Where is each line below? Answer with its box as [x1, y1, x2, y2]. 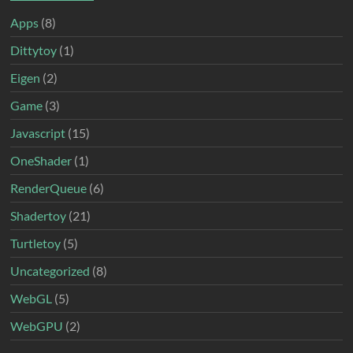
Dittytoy [10, 42, 58, 58]
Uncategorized [10, 262, 91, 278]
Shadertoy [10, 207, 67, 223]
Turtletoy [10, 235, 61, 251]
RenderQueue [10, 180, 87, 195]
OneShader [10, 152, 72, 168]
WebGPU [10, 318, 64, 333]
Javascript [10, 124, 66, 140]
